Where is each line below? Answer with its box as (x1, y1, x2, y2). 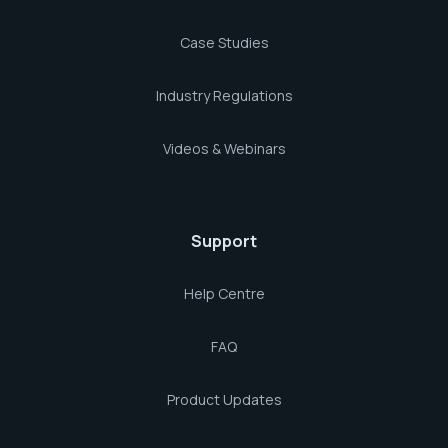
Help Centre (183, 284, 265, 303)
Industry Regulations (155, 86, 293, 105)
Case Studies (179, 33, 269, 52)
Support (191, 230, 257, 252)
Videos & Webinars (162, 139, 286, 158)
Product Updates (166, 390, 282, 409)
